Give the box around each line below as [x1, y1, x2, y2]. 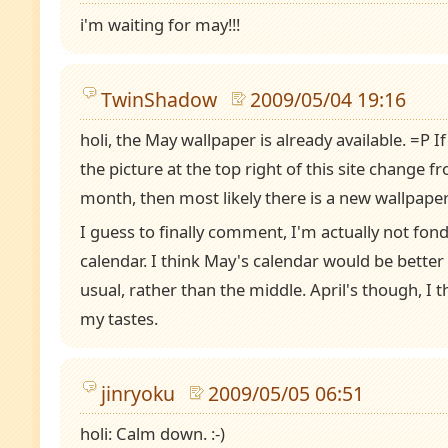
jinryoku [101, 379, 175, 407]
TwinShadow [101, 86, 217, 114]
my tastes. [80, 306, 158, 330]
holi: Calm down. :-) [80, 421, 225, 445]
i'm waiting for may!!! [80, 13, 240, 37]
